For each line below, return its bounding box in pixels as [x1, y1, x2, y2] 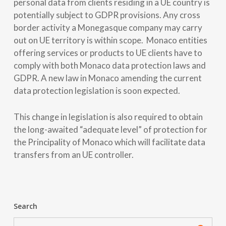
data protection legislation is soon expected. [13, 85, 180, 96]
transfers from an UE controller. [13, 149, 134, 160]
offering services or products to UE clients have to [13, 47, 202, 58]
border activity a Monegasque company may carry [13, 22, 202, 33]
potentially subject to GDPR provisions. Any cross [13, 9, 200, 20]
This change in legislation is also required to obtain [13, 111, 203, 122]
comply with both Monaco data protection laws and [13, 60, 206, 71]
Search [13, 201, 37, 211]
